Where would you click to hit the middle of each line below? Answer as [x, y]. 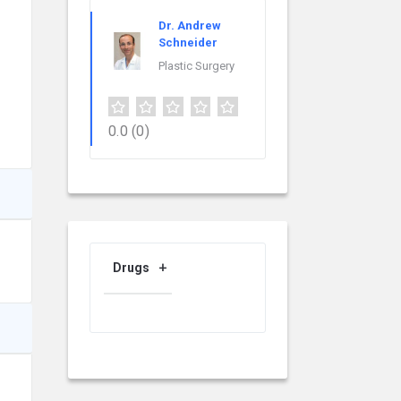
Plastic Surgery [196, 66]
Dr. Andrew [190, 26]
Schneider [188, 43]
